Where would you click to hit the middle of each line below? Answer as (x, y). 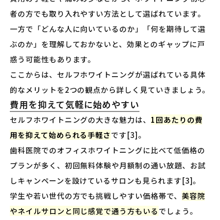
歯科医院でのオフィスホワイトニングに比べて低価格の (108, 150)
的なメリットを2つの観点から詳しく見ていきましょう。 (110, 89)
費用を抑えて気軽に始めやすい (75, 104)
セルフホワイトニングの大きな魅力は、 (80, 119)
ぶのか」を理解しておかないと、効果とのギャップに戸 (108, 44)
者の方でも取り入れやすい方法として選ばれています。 (108, 13)
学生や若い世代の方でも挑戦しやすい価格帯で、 (96, 195)
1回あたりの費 (177, 119)
